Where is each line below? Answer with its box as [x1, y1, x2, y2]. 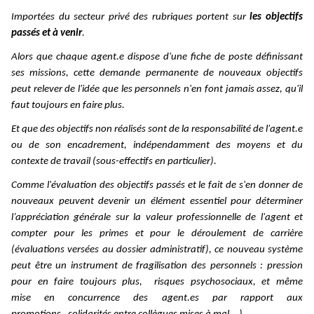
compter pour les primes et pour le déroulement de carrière [11, 228, 303, 240]
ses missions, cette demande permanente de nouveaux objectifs [11, 68, 303, 79]
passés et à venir [11, 28, 82, 39]
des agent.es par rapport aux [133, 293, 303, 304]
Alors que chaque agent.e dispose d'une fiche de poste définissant [11, 52, 303, 63]
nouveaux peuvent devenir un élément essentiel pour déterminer [11, 196, 303, 207]
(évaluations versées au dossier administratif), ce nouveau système [11, 245, 303, 256]
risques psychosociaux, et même [154, 277, 303, 288]
